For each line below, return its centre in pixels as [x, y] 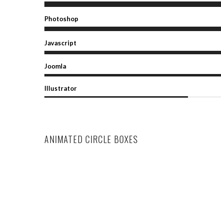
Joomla [55, 66]
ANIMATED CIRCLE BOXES [91, 139]
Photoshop [61, 19]
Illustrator [61, 89]
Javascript [60, 43]
